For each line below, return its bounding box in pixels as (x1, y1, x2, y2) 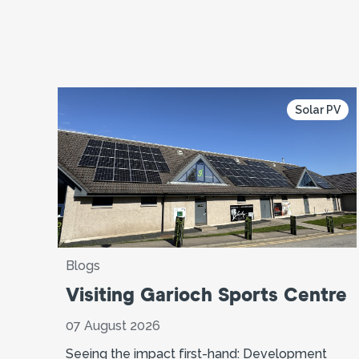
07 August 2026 (66, 317, 160, 333)
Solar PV (295, 103, 341, 116)
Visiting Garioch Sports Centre (66, 285, 347, 305)
